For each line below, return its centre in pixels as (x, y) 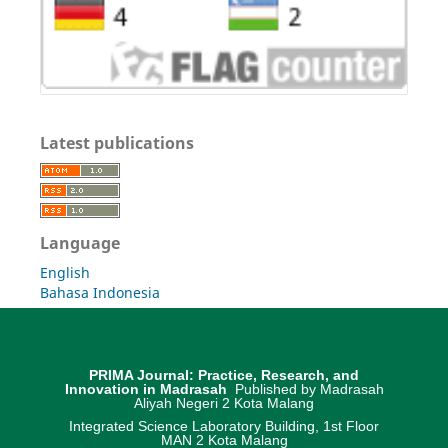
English (64, 273)
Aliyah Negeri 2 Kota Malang (224, 403)
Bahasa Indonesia (99, 293)
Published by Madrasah (307, 389)
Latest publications (116, 143)
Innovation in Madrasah (147, 389)
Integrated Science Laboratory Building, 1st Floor (224, 426)
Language (79, 243)
